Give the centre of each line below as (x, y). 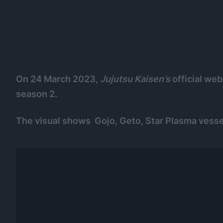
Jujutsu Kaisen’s (135, 79)
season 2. (37, 94)
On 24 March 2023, (58, 79)
